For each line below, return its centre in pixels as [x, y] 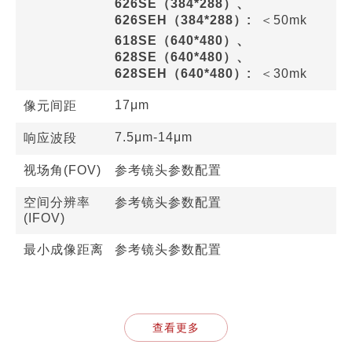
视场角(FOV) [62, 171]
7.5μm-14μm [154, 138]
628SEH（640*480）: [183, 75]
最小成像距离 [64, 251]
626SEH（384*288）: [183, 21]
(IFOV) [44, 219]
